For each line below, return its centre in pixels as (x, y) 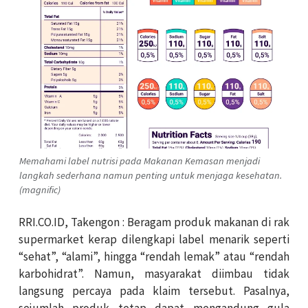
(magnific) (40, 189)
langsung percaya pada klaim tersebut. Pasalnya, (154, 290)
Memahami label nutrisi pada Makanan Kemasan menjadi (140, 161)
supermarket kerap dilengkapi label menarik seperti (154, 239)
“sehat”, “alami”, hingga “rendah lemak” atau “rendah (154, 256)
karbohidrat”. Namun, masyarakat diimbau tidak (154, 273)
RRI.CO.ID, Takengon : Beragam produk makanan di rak (154, 222)
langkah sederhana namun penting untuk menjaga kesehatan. (151, 175)
